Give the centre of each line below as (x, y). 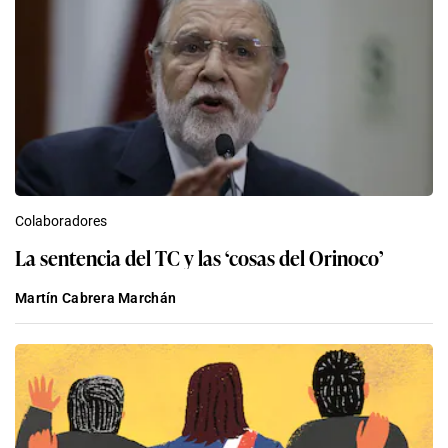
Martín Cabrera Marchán (96, 298)
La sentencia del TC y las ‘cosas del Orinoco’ (199, 257)
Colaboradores (61, 221)
